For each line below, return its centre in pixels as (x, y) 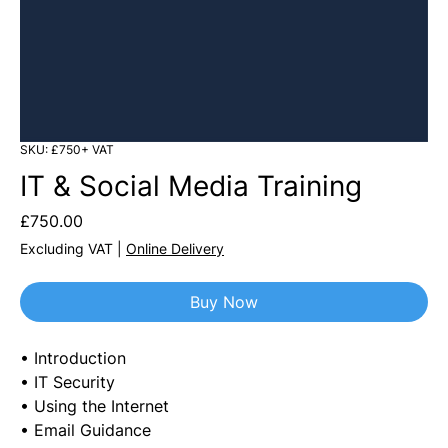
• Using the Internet (94, 406)
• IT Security (67, 382)
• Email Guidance (88, 430)
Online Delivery (175, 249)
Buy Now (224, 302)
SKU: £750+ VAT (67, 150)
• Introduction (73, 358)
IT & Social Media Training (191, 186)
